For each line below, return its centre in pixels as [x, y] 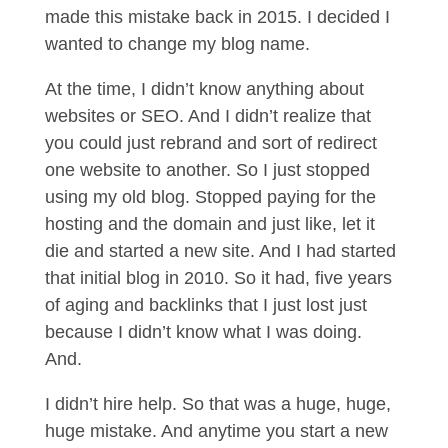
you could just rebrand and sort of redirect [210, 143]
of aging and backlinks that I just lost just [205, 305]
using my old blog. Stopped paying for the [210, 197]
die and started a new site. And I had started [220, 251]
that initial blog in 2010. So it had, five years [218, 278]
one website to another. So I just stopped [207, 170]
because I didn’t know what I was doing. [203, 332]
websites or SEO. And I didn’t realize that [207, 116]
